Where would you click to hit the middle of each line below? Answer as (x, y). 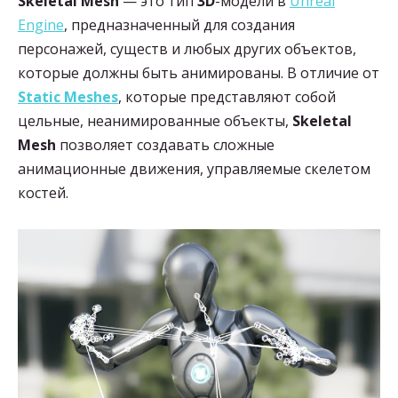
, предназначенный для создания (179, 25)
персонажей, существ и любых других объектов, (187, 49)
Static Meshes (68, 97)
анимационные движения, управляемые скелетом (194, 169)
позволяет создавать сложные (165, 145)
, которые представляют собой (227, 97)
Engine (41, 25)
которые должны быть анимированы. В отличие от (199, 73)
